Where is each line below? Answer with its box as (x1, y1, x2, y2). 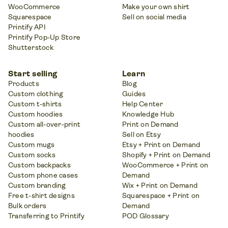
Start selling (8, 68, 58, 78)
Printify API (8, 22, 46, 31)
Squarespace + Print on (122, 191, 200, 199)
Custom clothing (8, 89, 64, 98)
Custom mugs (8, 140, 55, 149)
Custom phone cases (8, 170, 78, 179)
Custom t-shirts (8, 99, 62, 108)
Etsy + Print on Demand (122, 140, 201, 149)
